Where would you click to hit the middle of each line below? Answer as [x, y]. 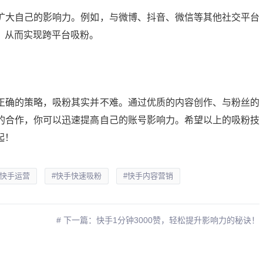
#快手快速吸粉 [77, 176]
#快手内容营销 [149, 176]
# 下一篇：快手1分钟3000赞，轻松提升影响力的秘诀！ [158, 220]
